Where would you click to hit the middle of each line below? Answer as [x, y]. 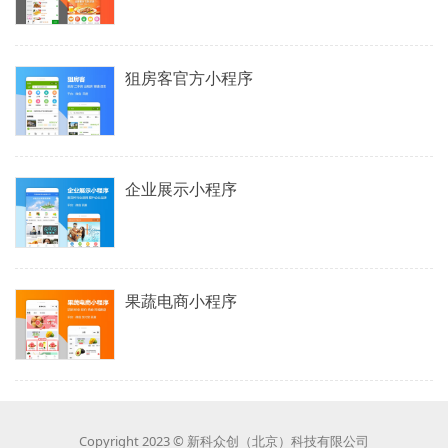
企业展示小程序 [181, 189]
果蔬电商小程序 [181, 301]
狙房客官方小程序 [189, 77]
